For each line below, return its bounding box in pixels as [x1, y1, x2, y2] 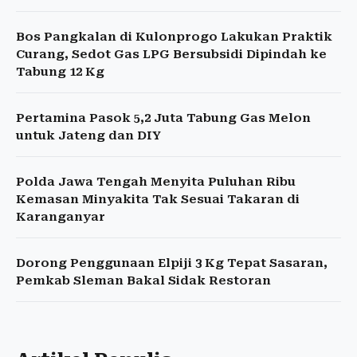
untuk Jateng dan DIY [16, 128, 161, 143]
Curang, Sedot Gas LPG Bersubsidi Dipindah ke [16, 47, 327, 62]
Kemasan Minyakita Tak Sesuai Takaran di [16, 192, 300, 207]
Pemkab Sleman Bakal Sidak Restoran [16, 273, 271, 288]
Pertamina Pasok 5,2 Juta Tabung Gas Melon [16, 111, 311, 126]
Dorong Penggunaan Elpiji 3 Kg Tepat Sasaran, [16, 256, 328, 271]
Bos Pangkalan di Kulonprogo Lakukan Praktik [16, 29, 332, 45]
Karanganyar [16, 210, 105, 225]
